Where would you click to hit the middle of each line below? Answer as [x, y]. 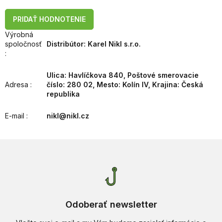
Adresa [18, 84]
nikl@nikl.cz [68, 115]
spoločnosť [23, 44]
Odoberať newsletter [111, 204]
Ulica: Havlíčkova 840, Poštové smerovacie [123, 75]
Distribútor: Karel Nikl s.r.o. [94, 44]
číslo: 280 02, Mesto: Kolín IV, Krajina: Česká [125, 84]
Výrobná [19, 34]
